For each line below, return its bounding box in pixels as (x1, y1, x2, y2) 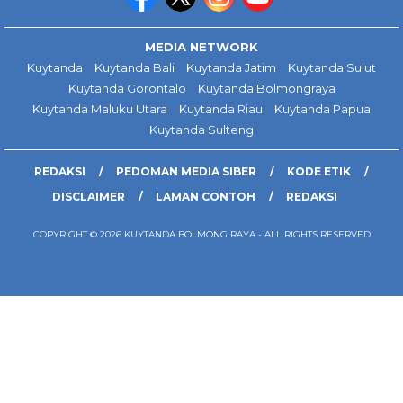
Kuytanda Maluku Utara (32, 102, 167, 117)
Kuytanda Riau (179, 102, 263, 117)
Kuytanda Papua (274, 102, 371, 117)
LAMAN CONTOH (156, 190, 255, 204)
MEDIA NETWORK (145, 40, 258, 55)
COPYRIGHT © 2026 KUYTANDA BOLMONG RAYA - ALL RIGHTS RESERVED (32, 228, 371, 241)
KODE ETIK (287, 165, 351, 179)
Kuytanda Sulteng (149, 122, 254, 138)
